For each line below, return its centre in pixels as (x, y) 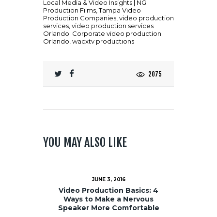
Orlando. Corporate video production (102, 34)
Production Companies (80, 18)
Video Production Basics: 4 (108, 190)
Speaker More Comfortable (108, 208)
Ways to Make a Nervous (108, 199)
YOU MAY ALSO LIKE (85, 143)
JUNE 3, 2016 (108, 180)
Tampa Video (120, 10)
